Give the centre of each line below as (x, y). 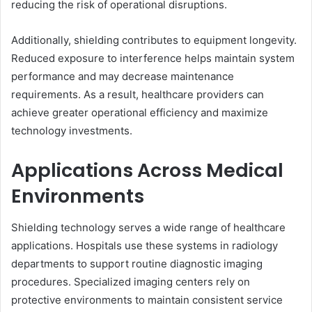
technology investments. (72, 131)
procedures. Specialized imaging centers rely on (131, 281)
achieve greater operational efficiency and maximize (140, 113)
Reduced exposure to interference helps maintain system (153, 58)
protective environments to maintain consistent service (147, 299)
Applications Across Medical (147, 171)
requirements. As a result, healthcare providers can (138, 95)
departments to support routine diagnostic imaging (137, 263)
